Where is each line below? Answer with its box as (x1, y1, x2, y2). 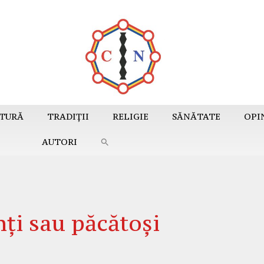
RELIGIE (112, 110, 148, 122)
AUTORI (41, 136, 77, 147)
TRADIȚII (47, 110, 89, 122)
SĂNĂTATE (171, 110, 220, 122)
